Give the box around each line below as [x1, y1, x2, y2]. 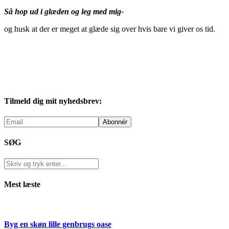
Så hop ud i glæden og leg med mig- [4, 7, 124, 16]
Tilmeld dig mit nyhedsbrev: [4, 96, 102, 105]
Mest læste [4, 179, 40, 189]
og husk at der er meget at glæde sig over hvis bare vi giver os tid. [4, 24, 215, 33]
